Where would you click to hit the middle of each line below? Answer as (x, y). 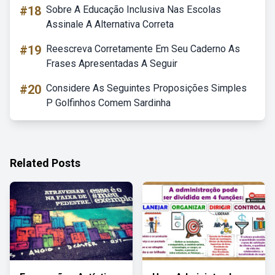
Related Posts (45, 163)
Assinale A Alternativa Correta (110, 24)
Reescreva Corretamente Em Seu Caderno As (143, 49)
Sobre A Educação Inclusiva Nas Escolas (134, 10)
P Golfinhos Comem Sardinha (108, 103)
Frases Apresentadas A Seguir (112, 64)
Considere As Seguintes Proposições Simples (146, 88)
